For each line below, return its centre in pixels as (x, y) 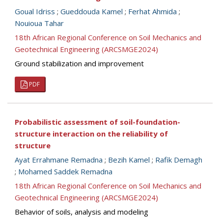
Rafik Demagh (179, 160)
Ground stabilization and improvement (79, 63)
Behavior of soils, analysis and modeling (82, 212)
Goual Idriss (35, 11)
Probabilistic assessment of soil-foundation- (97, 122)
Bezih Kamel (129, 160)
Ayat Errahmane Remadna (59, 160)
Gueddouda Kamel (92, 11)
